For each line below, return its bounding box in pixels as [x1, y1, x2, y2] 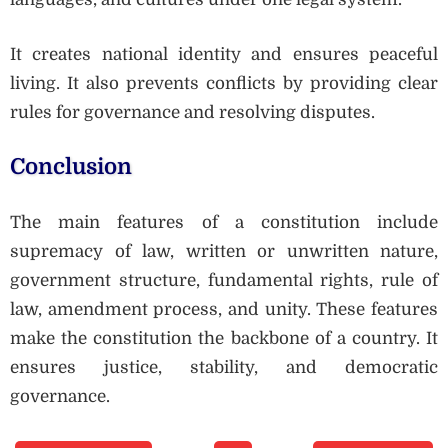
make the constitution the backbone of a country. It [10, 328, 438, 348]
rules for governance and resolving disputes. [10, 102, 375, 122]
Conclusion [10, 154, 132, 180]
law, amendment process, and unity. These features [10, 299, 438, 319]
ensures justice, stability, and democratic [10, 357, 438, 377]
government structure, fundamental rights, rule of [10, 270, 438, 290]
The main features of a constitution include [10, 212, 438, 232]
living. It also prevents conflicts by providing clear [10, 73, 438, 93]
